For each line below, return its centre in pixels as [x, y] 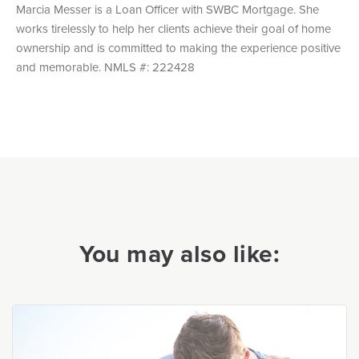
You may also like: [179, 254]
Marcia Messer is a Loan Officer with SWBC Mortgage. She [167, 9]
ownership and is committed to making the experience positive [178, 48]
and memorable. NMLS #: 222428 [105, 67]
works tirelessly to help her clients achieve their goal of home [173, 28]
